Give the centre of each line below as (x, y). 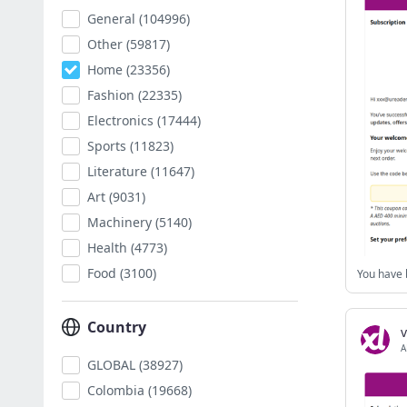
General (111, 19)
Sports (107, 146)
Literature (117, 171)
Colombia (116, 390)
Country (117, 327)
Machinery (119, 222)
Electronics (120, 120)
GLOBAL (111, 365)
